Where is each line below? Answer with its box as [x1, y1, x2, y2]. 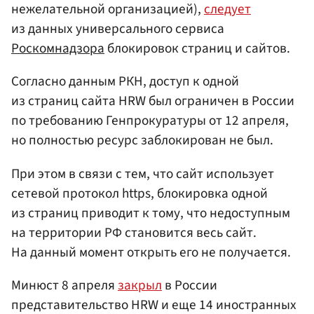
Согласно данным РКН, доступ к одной [11, 71, 239, 92]
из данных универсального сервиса [11, 19, 224, 39]
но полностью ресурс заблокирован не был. [11, 130, 273, 151]
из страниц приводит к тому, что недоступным [11, 203, 290, 223]
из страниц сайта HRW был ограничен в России [11, 91, 294, 111]
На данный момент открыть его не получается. [11, 242, 291, 262]
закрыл [118, 275, 162, 295]
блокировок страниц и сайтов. [104, 39, 290, 59]
